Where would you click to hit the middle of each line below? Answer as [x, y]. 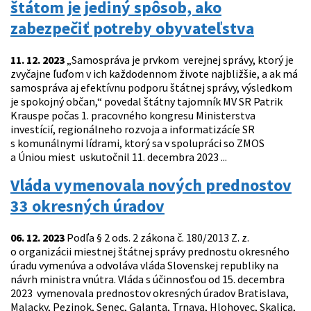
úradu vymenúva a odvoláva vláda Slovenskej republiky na [144, 266]
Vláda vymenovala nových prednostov [151, 185]
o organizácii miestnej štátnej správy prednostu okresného [150, 252]
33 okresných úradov [87, 206]
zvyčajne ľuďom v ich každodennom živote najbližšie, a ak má [154, 74]
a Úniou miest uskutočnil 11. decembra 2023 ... [119, 157]
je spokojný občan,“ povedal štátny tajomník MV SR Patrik [146, 102]
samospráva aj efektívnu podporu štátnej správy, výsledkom [151, 88]
